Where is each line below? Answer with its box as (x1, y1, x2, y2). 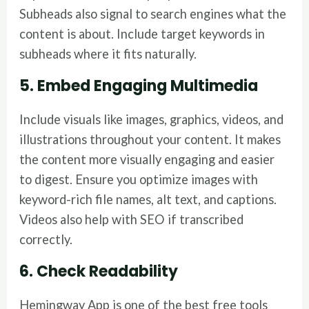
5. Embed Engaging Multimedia (19, 74, 259, 97)
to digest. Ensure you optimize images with (19, 171, 259, 187)
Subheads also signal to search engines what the (19, 6, 287, 21)
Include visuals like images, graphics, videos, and (19, 111, 284, 127)
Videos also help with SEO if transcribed (19, 211, 244, 227)
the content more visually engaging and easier (19, 151, 275, 167)
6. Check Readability (19, 261, 182, 283)
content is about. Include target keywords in (19, 26, 266, 41)
